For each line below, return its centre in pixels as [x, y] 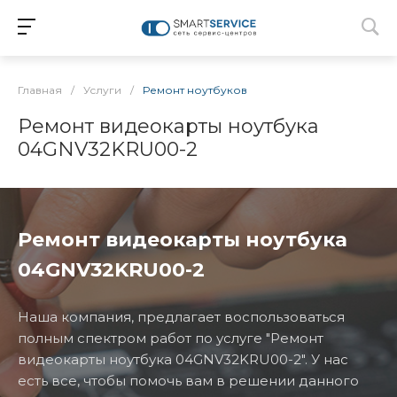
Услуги [102, 90]
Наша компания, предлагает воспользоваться [181, 317]
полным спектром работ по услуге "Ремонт [171, 338]
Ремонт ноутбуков [195, 90]
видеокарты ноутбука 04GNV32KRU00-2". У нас [183, 359]
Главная [40, 90]
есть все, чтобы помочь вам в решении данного [188, 381]
